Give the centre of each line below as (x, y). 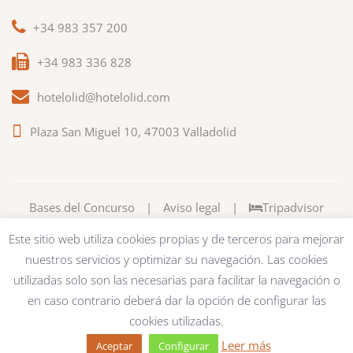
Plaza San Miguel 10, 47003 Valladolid (133, 131)
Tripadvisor (293, 207)
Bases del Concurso (82, 207)
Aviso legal (192, 207)
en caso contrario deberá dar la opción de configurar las (176, 301)
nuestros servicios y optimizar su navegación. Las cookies (176, 260)
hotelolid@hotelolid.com (104, 97)
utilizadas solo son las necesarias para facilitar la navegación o (176, 280)
